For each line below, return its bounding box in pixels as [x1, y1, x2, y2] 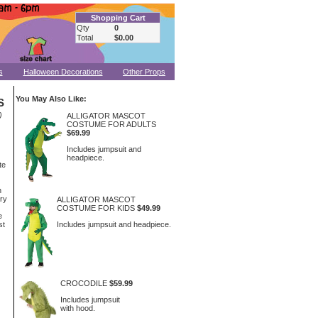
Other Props [123, 67, 165, 76]
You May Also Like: [16, 94, 87, 103]
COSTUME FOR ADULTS [67, 120, 156, 128]
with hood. [60, 303, 96, 312]
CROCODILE [60, 279, 108, 287]
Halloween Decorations [23, 67, 103, 76]
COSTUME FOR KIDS [56, 204, 135, 212]
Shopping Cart [90, 13, 146, 22]
